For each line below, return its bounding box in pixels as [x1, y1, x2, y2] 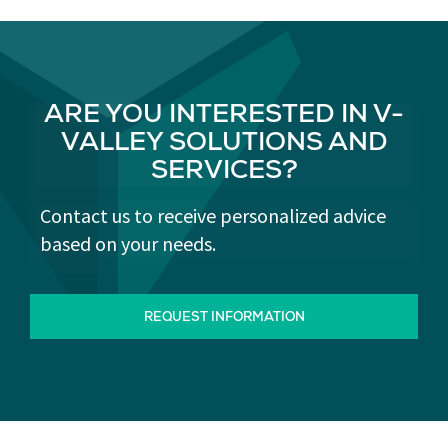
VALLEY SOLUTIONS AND [60, 132, 388, 158]
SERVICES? [150, 160, 298, 186]
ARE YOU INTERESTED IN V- [44, 104, 404, 130]
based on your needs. [40, 231, 216, 256]
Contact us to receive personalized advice [40, 203, 386, 228]
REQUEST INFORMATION [143, 312, 305, 325]
